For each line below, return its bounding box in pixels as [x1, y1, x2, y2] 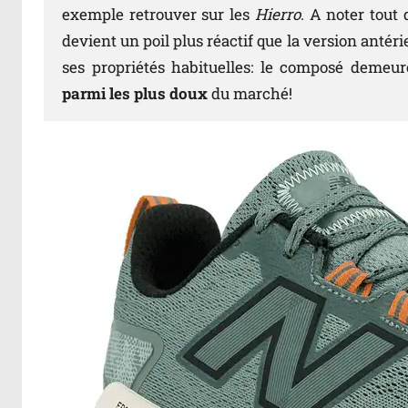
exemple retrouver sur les [62, 4, 255, 25]
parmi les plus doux [62, 83, 208, 105]
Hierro [254, 4, 301, 25]
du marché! [208, 83, 292, 105]
